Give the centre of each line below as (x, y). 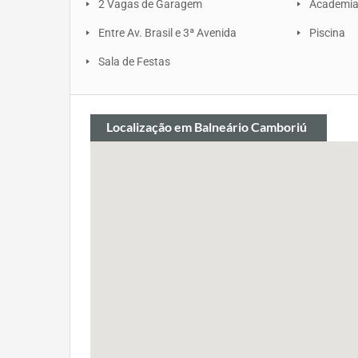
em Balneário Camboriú (241, 127)
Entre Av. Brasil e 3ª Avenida (167, 33)
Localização (140, 127)
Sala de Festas (134, 62)
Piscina (327, 33)
